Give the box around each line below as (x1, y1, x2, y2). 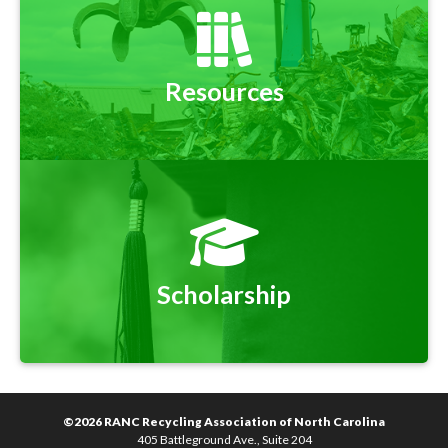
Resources (164, 76, 284, 107)
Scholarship (157, 279, 291, 310)
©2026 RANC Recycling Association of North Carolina (63, 414, 385, 430)
